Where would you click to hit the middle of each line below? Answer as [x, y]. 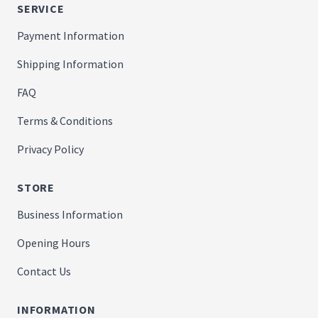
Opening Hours [54, 242]
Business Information [70, 214]
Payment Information [71, 35]
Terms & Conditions [65, 120]
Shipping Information [70, 64]
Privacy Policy [50, 149]
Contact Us [44, 271]
